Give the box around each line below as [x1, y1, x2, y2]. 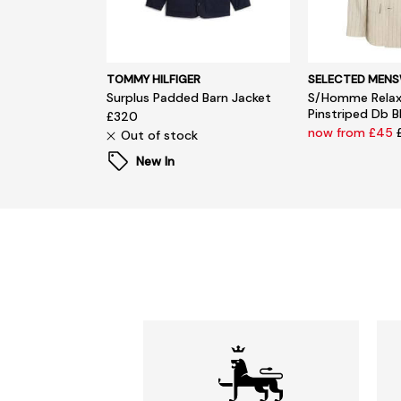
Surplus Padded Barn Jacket [107, 89, 272, 106]
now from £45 [308, 124, 397, 141]
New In [136, 152, 175, 169]
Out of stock [121, 126, 199, 143]
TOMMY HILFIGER [107, 71, 201, 87]
